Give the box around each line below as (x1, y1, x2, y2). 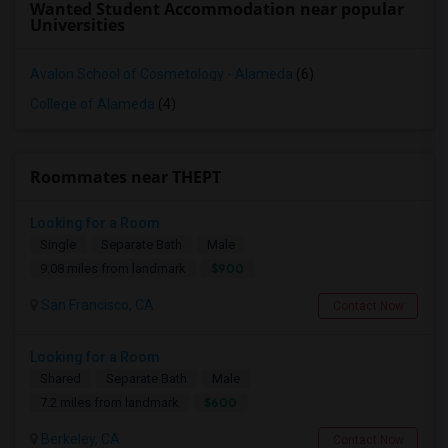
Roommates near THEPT (30, 166, 221, 188)
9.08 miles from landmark (40, 261, 186, 276)
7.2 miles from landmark (40, 395, 179, 410)
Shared (40, 371, 81, 386)
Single (40, 237, 76, 252)
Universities (30, 14, 125, 36)
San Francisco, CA (38, 297, 154, 313)
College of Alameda (30, 96, 155, 112)
